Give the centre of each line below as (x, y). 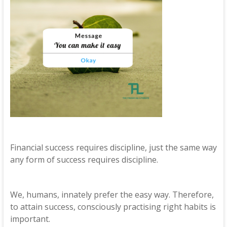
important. (30, 219)
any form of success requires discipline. (84, 160)
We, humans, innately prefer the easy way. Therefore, (112, 195)
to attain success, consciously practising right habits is (113, 207)
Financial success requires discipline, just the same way (113, 147)
